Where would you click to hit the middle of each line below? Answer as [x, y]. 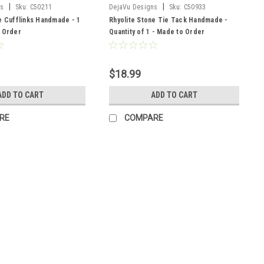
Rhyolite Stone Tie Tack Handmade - [169, 20]
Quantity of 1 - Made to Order [157, 32]
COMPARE [144, 118]
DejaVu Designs [133, 7]
